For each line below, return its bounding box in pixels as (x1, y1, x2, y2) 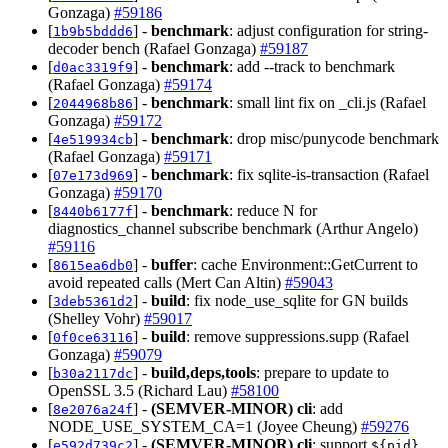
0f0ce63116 (53, 329, 133, 345)
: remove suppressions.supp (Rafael (186, 327, 409, 345)
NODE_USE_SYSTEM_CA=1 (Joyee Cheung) (48, 417, 361, 435)
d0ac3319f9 (53, 59, 133, 75)
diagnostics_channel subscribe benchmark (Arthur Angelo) (48, 219, 418, 237)
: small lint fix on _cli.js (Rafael (229, 93, 426, 111)
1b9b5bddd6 (53, 23, 133, 39)
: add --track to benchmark (229, 57, 395, 75)
